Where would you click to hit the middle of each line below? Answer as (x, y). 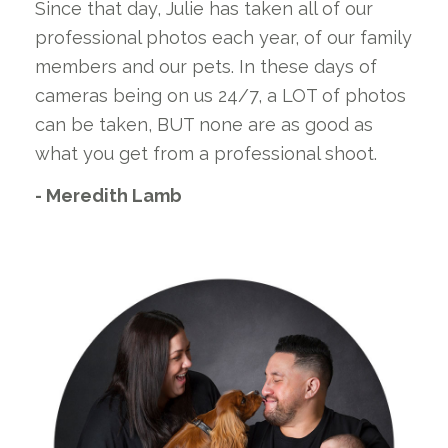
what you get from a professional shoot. (206, 153)
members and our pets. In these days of (206, 66)
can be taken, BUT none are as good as (204, 124)
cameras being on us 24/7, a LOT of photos (220, 95)
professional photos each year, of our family (223, 37)
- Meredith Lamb (108, 195)
